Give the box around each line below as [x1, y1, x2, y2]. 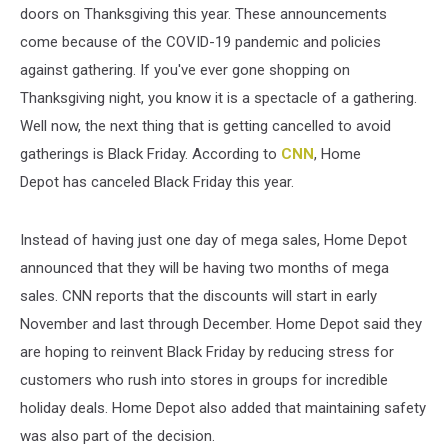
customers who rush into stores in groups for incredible [20, 371, 388, 389]
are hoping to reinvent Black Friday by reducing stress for [20, 343, 394, 361]
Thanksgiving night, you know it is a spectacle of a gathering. [20, 89, 417, 107]
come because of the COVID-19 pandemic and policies [20, 33, 381, 51]
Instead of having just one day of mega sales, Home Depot [20, 231, 407, 249]
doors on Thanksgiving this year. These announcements [20, 5, 387, 23]
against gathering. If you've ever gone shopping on [20, 61, 350, 79]
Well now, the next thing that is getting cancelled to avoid [20, 117, 391, 135]
